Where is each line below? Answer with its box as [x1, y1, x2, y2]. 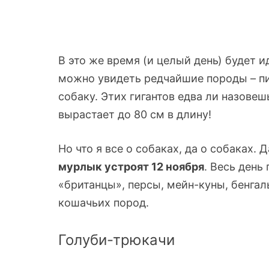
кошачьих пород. [58, 196, 152, 209]
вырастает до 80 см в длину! [58, 107, 214, 121]
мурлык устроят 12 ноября [58, 160, 204, 173]
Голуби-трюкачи [58, 231, 175, 249]
